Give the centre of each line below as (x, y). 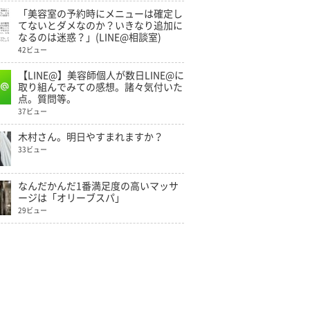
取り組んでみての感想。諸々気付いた (100, 87)
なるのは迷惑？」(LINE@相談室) (90, 37)
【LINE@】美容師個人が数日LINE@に (101, 75)
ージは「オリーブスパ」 (71, 198)
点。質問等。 (47, 99)
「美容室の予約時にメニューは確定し (100, 14)
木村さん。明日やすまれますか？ (91, 137)
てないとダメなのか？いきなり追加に (100, 26)
